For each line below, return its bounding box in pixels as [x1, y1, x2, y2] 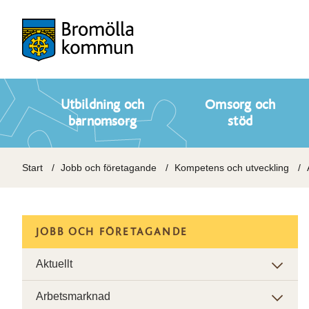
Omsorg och [205, 98, 276, 112]
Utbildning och [60, 98, 145, 112]
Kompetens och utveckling [175, 162, 289, 173]
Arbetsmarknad [36, 290, 110, 302]
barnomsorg [68, 114, 137, 128]
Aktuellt [36, 258, 72, 270]
